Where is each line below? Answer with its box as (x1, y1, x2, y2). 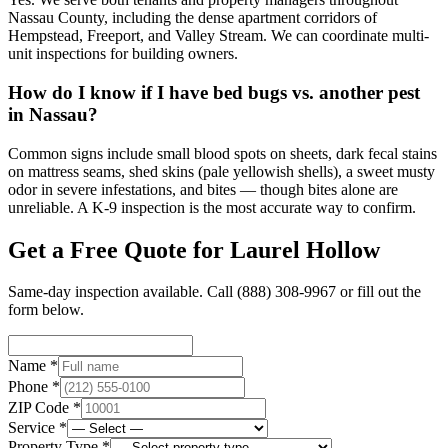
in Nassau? (8, 103, 98, 125)
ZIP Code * (8, 399, 81, 417)
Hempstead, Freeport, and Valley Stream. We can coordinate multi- (8, 27, 429, 45)
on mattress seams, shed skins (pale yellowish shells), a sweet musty (8, 162, 435, 180)
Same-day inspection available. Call (8, 283, 237, 301)
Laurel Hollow (230, 236, 380, 263)
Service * (8, 419, 67, 437)
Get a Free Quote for (8, 236, 230, 263)
